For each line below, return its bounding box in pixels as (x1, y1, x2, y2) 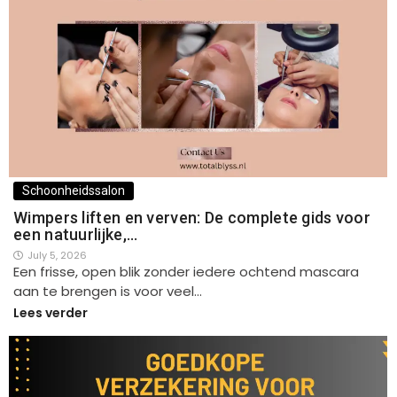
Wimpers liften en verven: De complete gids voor (13, 208, 371, 228)
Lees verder (13, 304, 88, 323)
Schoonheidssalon (22, 183, 125, 198)
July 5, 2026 (27, 248, 87, 263)
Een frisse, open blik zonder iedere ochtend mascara (13, 262, 359, 282)
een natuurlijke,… (13, 225, 138, 245)
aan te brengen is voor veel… (13, 282, 202, 301)
